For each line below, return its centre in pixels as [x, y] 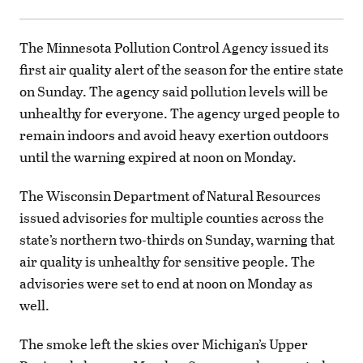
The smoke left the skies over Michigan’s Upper [164, 344]
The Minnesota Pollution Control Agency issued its [174, 47]
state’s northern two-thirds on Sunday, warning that [177, 240]
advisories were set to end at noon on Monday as [166, 284]
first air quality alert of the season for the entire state [181, 69]
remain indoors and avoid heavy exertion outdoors [174, 135]
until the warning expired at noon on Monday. [158, 156]
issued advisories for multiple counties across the [172, 218]
